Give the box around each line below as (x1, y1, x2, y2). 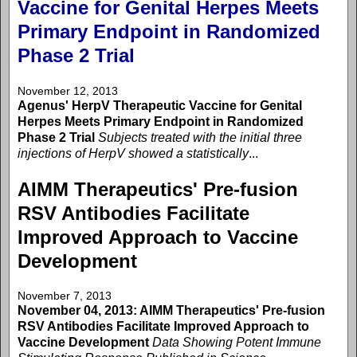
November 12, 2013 (18, 84, 118, 97)
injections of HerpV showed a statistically (18, 146, 249, 160)
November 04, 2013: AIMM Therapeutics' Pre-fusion (18, 304, 325, 318)
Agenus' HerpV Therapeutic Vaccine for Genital (18, 98, 302, 112)
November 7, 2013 (18, 289, 112, 303)
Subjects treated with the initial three (98, 130, 302, 144)
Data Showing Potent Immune (152, 335, 321, 350)
